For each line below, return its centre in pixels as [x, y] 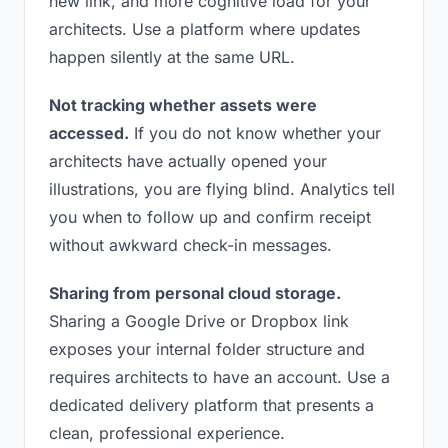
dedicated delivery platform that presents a [211, 405]
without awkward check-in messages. [190, 245]
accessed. [89, 133]
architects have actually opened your [188, 161]
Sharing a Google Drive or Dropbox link [199, 321]
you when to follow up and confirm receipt [210, 217]
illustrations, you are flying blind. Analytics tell [222, 189]
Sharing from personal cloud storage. [195, 293]
